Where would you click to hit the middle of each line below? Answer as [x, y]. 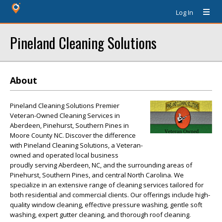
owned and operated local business [64, 155]
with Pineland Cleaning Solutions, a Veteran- [76, 145]
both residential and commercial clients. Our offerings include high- [110, 195]
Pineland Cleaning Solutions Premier [65, 106]
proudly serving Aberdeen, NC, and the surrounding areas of [101, 165]
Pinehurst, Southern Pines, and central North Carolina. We [97, 175]
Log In [185, 12]
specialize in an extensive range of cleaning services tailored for [107, 185]
